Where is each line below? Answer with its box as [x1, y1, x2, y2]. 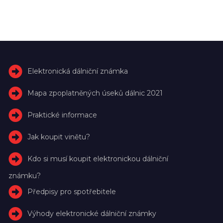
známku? [8, 171, 41, 180]
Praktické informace [27, 110, 98, 119]
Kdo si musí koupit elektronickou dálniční [27, 154, 169, 163]
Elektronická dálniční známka [27, 66, 128, 76]
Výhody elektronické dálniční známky [27, 209, 157, 218]
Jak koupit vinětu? [27, 132, 91, 141]
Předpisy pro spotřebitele [27, 187, 116, 196]
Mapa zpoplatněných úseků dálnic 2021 [27, 88, 163, 98]
